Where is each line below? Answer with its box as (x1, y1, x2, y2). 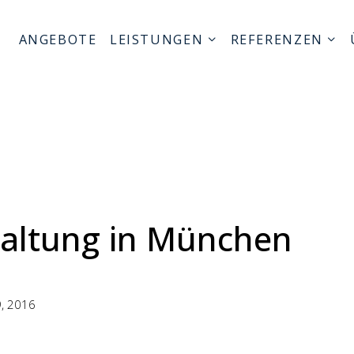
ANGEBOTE (18, 30, 97, 48)
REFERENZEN (230, 30, 323, 48)
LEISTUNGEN (109, 30, 204, 48)
